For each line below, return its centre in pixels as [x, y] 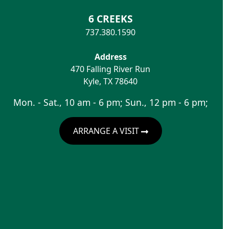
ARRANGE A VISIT [107, 131]
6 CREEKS [110, 18]
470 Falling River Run [110, 69]
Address [110, 56]
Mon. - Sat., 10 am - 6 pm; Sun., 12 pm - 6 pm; [110, 102]
